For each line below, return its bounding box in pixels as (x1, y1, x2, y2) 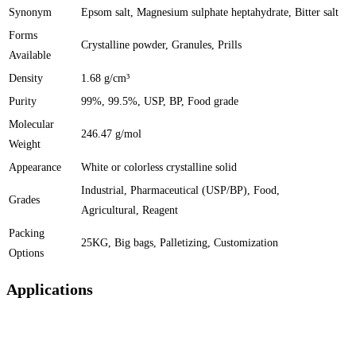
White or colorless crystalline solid (81, 161, 237, 173)
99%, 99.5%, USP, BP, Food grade (81, 95, 238, 107)
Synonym (9, 6, 52, 18)
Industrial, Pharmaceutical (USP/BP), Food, (81, 184, 280, 196)
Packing (9, 226, 44, 239)
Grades (9, 193, 40, 206)
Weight (9, 137, 41, 150)
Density (9, 72, 43, 84)
